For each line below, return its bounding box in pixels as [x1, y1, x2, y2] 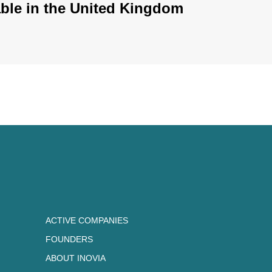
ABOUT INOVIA [45, 253, 106, 263]
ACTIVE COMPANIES [45, 215, 128, 225]
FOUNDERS [45, 234, 93, 244]
